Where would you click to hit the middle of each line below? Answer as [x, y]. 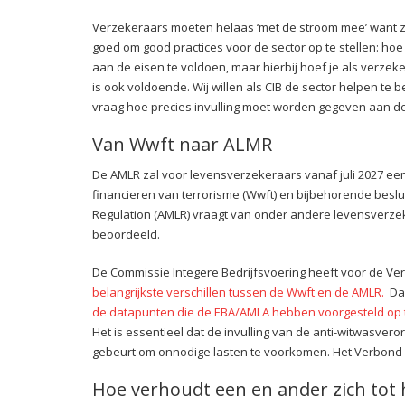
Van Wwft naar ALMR [182, 145]
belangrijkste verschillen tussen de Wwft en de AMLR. [240, 292]
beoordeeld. [126, 235]
